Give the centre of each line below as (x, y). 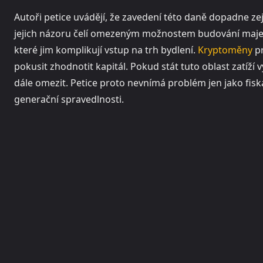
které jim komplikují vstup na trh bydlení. (106, 50)
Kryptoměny (225, 50)
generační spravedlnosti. (69, 100)
